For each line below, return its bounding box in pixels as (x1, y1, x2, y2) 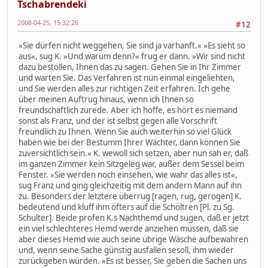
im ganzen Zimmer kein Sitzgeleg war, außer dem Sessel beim (19, 158, 244, 169)
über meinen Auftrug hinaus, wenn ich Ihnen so (19, 93, 194, 105)
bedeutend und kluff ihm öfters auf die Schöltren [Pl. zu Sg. (19, 201, 234, 212)
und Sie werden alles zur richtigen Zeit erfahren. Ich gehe (19, 83, 230, 94)
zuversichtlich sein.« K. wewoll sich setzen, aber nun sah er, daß (19, 147, 248, 159)
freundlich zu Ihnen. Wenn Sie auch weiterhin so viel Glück (19, 126, 232, 137)
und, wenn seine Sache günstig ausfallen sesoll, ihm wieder (19, 244, 234, 255)
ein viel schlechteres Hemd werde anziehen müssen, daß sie (19, 223, 239, 234)
